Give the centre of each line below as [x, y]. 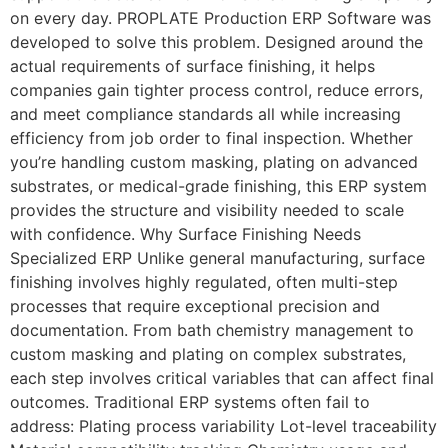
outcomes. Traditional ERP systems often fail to [190, 402]
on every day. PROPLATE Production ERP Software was [220, 18]
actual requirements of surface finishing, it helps [192, 66]
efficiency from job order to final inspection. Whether [211, 138]
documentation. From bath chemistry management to [212, 330]
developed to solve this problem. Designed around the [216, 42]
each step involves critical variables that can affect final [222, 378]
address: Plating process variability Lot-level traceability [223, 426]
